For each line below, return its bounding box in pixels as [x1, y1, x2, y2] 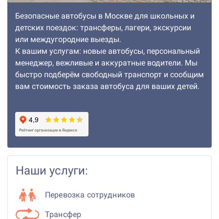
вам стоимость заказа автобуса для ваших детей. [15, 82, 199, 91]
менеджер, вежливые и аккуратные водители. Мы [15, 58, 197, 68]
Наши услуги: [16, 164, 88, 178]
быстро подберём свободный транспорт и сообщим [15, 70, 204, 80]
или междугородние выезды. [15, 35, 121, 44]
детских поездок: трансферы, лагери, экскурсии [15, 23, 191, 33]
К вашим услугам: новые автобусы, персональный [15, 46, 200, 56]
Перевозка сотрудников [45, 190, 135, 200]
